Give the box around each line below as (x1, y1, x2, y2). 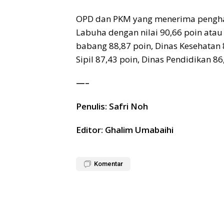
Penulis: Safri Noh (76, 100, 148, 112)
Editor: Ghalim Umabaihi (76, 124, 173, 136)
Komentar (94, 160, 123, 168)
